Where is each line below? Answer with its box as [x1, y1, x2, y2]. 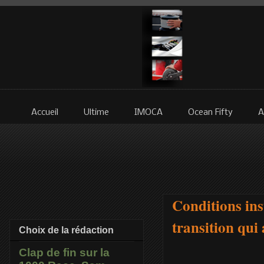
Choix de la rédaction [19, 225, 114, 236]
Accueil [31, 108, 58, 118]
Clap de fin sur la [19, 246, 110, 259]
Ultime [84, 108, 109, 118]
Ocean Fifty [188, 108, 233, 118]
